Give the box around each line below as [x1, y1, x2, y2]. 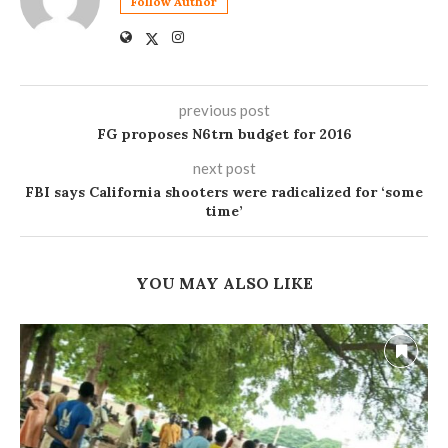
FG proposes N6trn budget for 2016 [96, 125, 352, 144]
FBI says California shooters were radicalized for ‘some [25, 183, 423, 202]
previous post [178, 101, 270, 120]
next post [192, 159, 256, 178]
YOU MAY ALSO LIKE [135, 273, 313, 294]
